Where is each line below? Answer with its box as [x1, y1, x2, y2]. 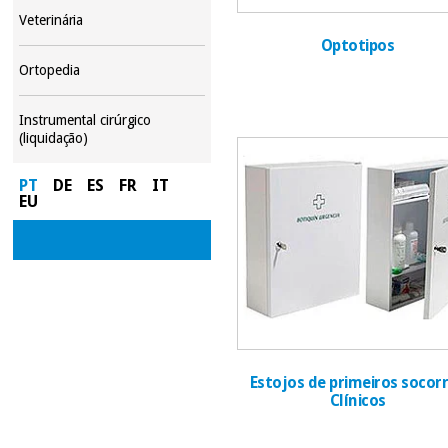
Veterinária [19, 11, 84, 28]
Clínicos [329, 392, 386, 411]
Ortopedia [19, 61, 80, 78]
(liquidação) [19, 129, 89, 146]
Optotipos [320, 36, 395, 55]
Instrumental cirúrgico [19, 111, 152, 128]
